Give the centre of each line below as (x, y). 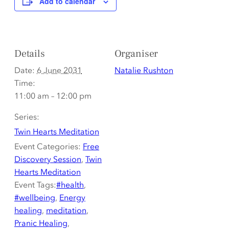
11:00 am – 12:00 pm (53, 96)
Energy (72, 198)
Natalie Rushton (144, 70)
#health (70, 185)
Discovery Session (48, 159)
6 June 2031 (59, 70)
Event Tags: (35, 185)
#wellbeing (35, 198)
